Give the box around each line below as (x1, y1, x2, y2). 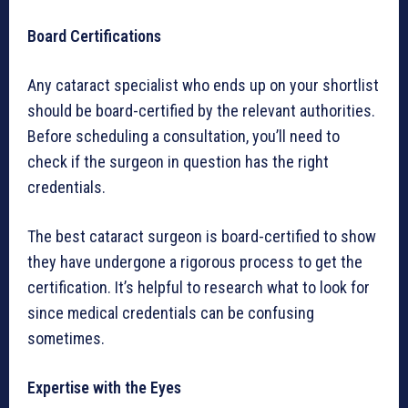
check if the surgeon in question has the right (27, 152, 329, 172)
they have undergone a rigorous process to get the (27, 252, 362, 272)
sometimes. (27, 329, 105, 349)
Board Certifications (27, 26, 161, 46)
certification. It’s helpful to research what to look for (27, 278, 370, 298)
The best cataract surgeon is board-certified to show (27, 227, 376, 247)
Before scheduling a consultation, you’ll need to (27, 127, 340, 147)
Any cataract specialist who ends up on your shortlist (27, 76, 379, 96)
